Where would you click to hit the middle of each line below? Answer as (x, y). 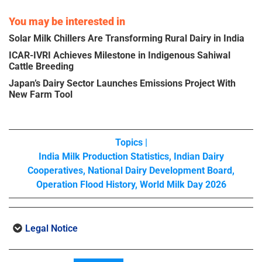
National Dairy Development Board (160, 171)
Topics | (131, 143)
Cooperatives (55, 171)
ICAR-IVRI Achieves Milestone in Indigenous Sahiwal (120, 56)
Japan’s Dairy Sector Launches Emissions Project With (122, 84)
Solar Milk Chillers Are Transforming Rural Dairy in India (127, 39)
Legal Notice (51, 229)
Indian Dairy (199, 157)
